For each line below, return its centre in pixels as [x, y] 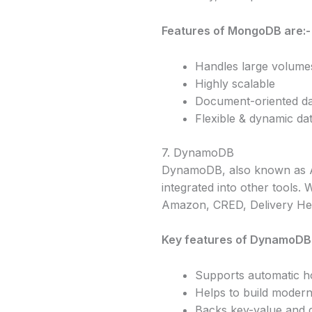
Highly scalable [235, 83]
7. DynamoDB [198, 152]
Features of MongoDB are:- [236, 30]
